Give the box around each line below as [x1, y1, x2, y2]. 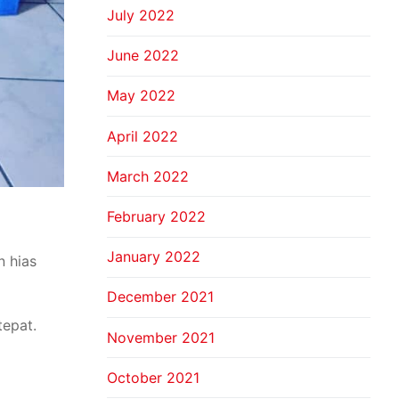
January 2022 [107, 248, 200, 266]
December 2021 [107, 288, 214, 306]
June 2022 [107, 46, 179, 65]
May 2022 [107, 86, 175, 105]
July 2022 [107, 6, 175, 25]
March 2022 [107, 167, 189, 185]
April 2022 [107, 126, 178, 145]
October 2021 [107, 368, 199, 387]
